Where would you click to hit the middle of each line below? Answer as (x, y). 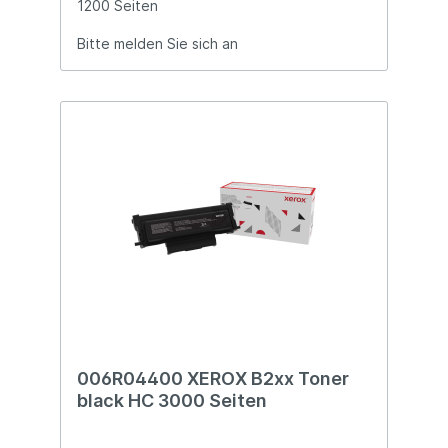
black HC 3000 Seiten (172, 401)
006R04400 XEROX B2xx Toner (213, 379)
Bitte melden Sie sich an (157, 44)
